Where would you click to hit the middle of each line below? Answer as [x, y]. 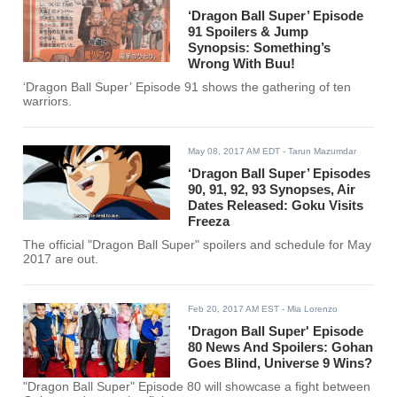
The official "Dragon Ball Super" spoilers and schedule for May [198, 245]
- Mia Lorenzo [309, 309]
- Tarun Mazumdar [319, 152]
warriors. [48, 102]
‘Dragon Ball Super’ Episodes [280, 174]
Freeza [209, 222]
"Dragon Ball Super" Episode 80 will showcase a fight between [197, 387]
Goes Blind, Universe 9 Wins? [280, 363]
